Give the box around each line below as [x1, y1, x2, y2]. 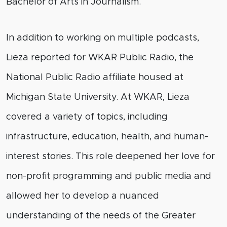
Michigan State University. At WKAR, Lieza [6, 93, 190, 102]
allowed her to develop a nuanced [6, 192, 159, 201]
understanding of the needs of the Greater [6, 211, 196, 220]
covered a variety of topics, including [6, 112, 168, 122]
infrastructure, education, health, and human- [6, 132, 208, 141]
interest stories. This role [6, 152, 116, 161]
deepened [116, 152, 162, 161]
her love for [162, 152, 215, 161]
